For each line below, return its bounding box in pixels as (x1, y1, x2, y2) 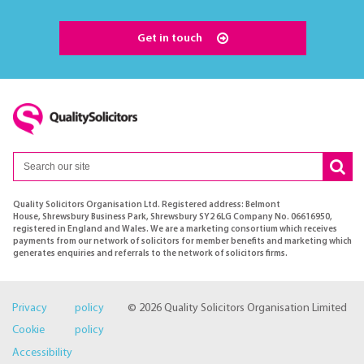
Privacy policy (12, 301, 104, 314)
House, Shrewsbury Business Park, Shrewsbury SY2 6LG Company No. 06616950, (13, 212, 332, 222)
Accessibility (12, 346, 72, 359)
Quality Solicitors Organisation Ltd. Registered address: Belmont (13, 200, 280, 210)
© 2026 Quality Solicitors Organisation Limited (127, 301, 347, 314)
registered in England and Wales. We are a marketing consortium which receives (13, 224, 337, 234)
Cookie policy (12, 324, 104, 337)
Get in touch (137, 32, 206, 45)
